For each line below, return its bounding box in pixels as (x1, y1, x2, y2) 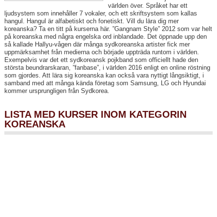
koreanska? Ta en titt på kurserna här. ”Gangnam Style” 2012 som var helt (4, 25, 212, 33)
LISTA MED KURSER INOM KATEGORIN (4, 109, 186, 120)
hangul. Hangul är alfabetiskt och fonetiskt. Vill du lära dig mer (4, 17, 179, 25)
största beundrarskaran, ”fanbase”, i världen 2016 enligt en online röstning (4, 64, 210, 72)
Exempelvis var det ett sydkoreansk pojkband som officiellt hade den (4, 56, 198, 64)
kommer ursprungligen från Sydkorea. (4, 87, 109, 95)
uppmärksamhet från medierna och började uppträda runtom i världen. (4, 48, 199, 56)
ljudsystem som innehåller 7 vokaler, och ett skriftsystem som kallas (4, 10, 197, 17)
